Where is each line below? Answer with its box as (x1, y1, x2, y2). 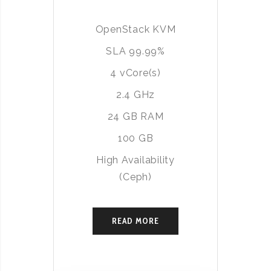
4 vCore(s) (110, 67, 161, 79)
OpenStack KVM (95, 23, 176, 35)
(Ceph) (119, 171, 152, 183)
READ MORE (112, 215, 159, 227)
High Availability (96, 154, 175, 166)
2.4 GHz (116, 88, 155, 100)
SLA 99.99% (106, 45, 165, 57)
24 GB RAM (107, 110, 164, 122)
